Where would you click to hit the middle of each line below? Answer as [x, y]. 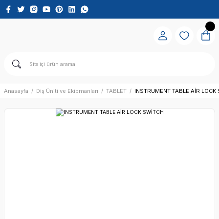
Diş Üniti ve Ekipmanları [67, 91]
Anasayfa [16, 91]
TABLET [116, 91]
